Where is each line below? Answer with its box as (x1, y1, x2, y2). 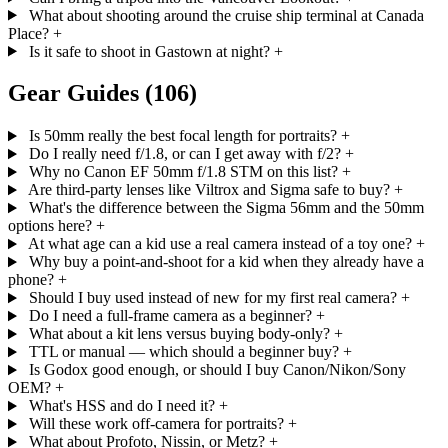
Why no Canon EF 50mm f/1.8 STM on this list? (28, 163, 338, 181)
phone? (8, 271, 54, 289)
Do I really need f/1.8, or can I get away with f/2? (28, 145, 341, 163)
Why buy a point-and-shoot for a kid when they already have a (28, 253, 424, 271)
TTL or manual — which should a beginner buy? (28, 343, 339, 361)
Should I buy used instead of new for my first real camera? (28, 289, 397, 307)
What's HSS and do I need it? (28, 397, 215, 415)
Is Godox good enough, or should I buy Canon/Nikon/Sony (28, 361, 406, 379)
